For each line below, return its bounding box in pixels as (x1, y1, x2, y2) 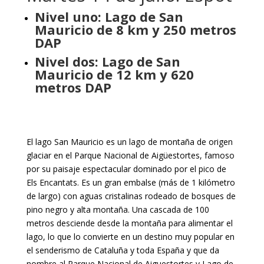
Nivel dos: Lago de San (34, 52, 180, 70)
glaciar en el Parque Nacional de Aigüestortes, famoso (26, 150, 235, 161)
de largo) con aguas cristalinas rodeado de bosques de (26, 190, 236, 202)
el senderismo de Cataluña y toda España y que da (26, 245, 219, 256)
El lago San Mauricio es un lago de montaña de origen (26, 136, 233, 147)
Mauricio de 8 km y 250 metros (34, 21, 236, 38)
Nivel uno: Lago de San (34, 8, 183, 25)
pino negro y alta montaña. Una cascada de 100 (26, 204, 209, 215)
